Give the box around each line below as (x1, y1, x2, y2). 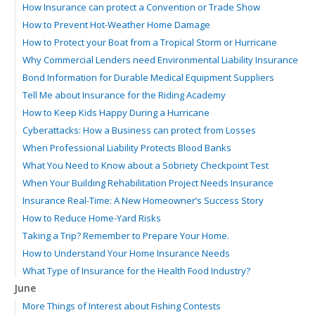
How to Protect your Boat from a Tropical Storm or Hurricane (22, 36, 277, 49)
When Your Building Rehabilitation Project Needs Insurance (22, 176, 274, 189)
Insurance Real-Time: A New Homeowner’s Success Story (22, 194, 264, 207)
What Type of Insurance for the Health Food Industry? (22, 264, 250, 277)
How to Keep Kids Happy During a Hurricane (22, 106, 210, 119)
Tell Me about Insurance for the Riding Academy (22, 89, 226, 101)
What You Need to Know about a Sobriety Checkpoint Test (22, 159, 269, 172)
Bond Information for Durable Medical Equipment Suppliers (22, 71, 274, 84)
